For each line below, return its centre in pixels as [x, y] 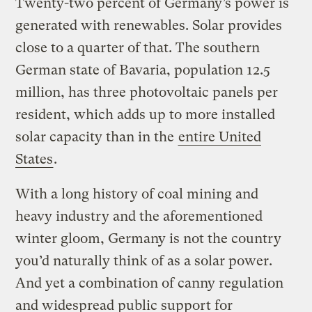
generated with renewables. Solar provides [149, 25]
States [34, 159]
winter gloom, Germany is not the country [149, 238]
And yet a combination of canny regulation [150, 283]
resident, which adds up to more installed [146, 114]
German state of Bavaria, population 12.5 [143, 70]
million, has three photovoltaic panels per [147, 92]
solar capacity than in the [97, 136]
